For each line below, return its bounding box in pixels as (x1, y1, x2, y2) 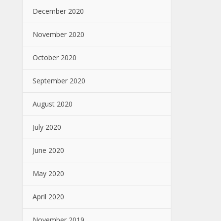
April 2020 (33, 192, 64, 201)
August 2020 (33, 99, 73, 109)
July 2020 (33, 122, 61, 132)
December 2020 (33, 6, 84, 16)
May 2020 (33, 169, 64, 178)
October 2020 (33, 53, 76, 62)
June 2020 (33, 146, 64, 155)
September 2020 (33, 76, 85, 85)
